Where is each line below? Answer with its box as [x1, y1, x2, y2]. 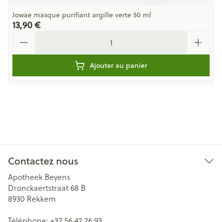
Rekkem [27, 193, 56, 204]
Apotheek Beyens [8, 171, 70, 182]
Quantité [12, 29, 45, 41]
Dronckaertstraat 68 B [8, 182, 86, 193]
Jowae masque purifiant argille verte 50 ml [12, 10, 151, 20]
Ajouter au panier [90, 60, 147, 70]
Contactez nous [8, 154, 78, 168]
